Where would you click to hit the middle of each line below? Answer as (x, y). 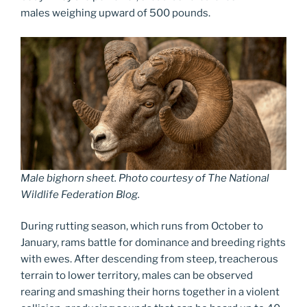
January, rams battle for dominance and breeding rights (153, 243)
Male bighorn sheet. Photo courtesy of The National (145, 178)
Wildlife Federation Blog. (80, 194)
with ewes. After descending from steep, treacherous (149, 259)
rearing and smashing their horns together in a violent (150, 292)
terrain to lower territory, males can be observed (137, 276)
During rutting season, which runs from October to (142, 226)
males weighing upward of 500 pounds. (115, 13)
